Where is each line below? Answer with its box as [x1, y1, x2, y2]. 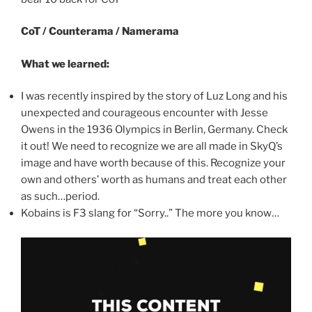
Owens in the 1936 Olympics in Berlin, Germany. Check [21, 123, 288, 136]
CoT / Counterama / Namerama [21, 25, 179, 38]
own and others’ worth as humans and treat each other [21, 173, 287, 187]
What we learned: [21, 57, 109, 70]
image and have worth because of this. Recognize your [21, 157, 286, 170]
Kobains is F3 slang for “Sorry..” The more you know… [21, 207, 279, 220]
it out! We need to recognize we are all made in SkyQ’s [21, 140, 283, 153]
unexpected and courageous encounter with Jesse [21, 107, 268, 120]
